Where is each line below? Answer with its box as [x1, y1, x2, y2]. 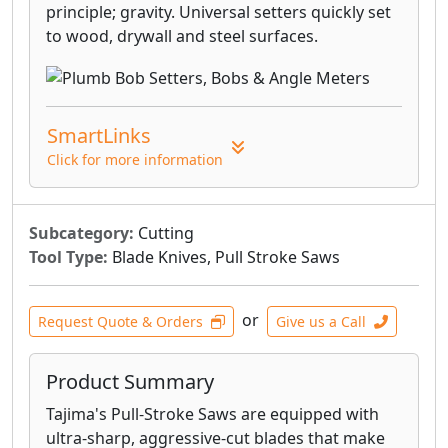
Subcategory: [29, 221, 134, 244]
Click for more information [47, 149, 223, 169]
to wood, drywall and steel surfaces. [46, 25, 318, 48]
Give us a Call [276, 311, 366, 331]
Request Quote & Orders [38, 311, 203, 331]
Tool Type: [29, 245, 108, 268]
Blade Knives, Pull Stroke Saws [108, 245, 340, 268]
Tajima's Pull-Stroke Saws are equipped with [46, 402, 379, 425]
